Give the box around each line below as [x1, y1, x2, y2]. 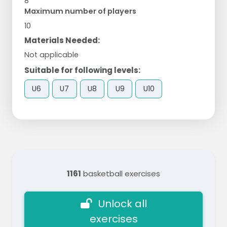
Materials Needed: [24, 34, 100, 46]
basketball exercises [81, 168, 160, 179]
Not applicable [24, 49, 79, 60]
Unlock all [98, 197, 147, 211]
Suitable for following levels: [24, 64, 140, 75]
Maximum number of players [24, 6, 136, 16]
